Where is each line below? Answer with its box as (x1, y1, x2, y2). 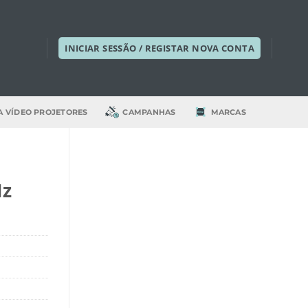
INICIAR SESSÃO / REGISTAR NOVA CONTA (65, 42, 254, 54)
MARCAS (210, 107, 246, 117)
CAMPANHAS (122, 107, 176, 117)
